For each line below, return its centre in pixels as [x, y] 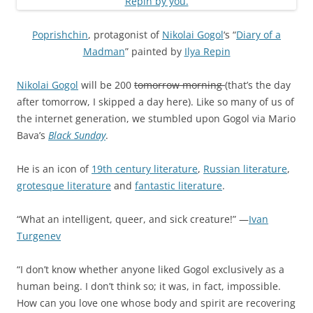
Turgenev [39, 235]
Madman [104, 51]
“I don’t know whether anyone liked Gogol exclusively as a [151, 269]
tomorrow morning [180, 85]
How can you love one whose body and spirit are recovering [156, 303]
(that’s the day [258, 85]
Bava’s [32, 135]
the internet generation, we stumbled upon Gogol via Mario [156, 118]
